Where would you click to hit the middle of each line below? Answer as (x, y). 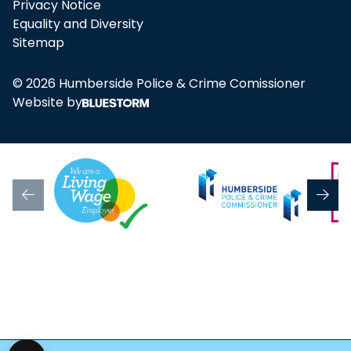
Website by (47, 103)
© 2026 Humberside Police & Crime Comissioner (159, 84)
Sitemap (38, 43)
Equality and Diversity (78, 24)
